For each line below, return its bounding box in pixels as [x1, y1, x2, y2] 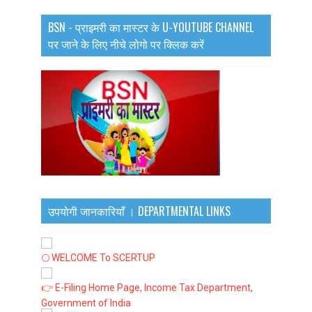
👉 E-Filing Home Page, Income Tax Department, [41, 281, 253, 293]
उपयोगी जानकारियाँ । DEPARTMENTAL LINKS [48, 202, 231, 219]
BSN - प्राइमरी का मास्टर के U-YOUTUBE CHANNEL [48, 18, 253, 36]
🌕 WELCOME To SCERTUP [41, 251, 155, 263]
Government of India [41, 297, 131, 309]
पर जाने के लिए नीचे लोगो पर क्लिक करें [48, 35, 204, 52]
